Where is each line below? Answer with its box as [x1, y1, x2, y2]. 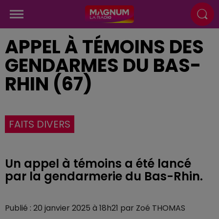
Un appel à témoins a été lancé [5, 155, 191, 172]
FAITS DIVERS [9, 117, 70, 131]
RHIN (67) [5, 71, 92, 97]
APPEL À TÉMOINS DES [5, 34, 204, 60]
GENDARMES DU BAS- [5, 52, 201, 78]
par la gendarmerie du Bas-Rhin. [5, 168, 203, 184]
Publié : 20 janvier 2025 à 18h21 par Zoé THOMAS [5, 202, 185, 214]
